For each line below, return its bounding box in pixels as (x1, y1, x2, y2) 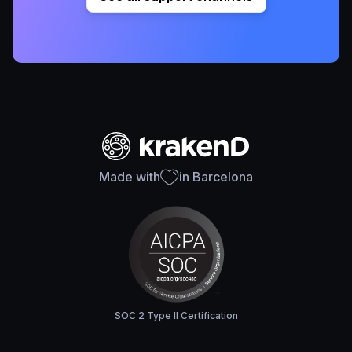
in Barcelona (179, 169, 253, 185)
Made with (99, 169, 160, 185)
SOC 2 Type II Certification (114, 309, 238, 321)
